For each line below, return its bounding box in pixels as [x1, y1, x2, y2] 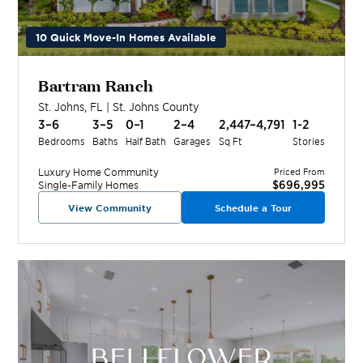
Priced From [273, 164, 325, 177]
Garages [173, 134, 211, 147]
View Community [68, 201, 152, 213]
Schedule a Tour [214, 201, 292, 213]
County [159, 99, 200, 113]
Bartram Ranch [38, 72, 154, 96]
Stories [292, 134, 325, 147]
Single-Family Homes [38, 177, 139, 191]
